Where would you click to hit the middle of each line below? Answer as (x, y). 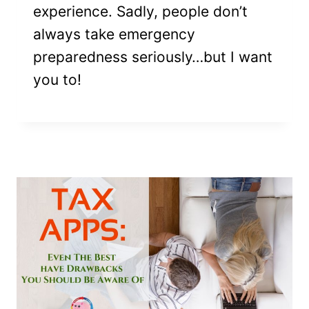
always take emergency (114, 34)
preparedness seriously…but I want (153, 57)
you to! (57, 80)
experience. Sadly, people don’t (140, 11)
